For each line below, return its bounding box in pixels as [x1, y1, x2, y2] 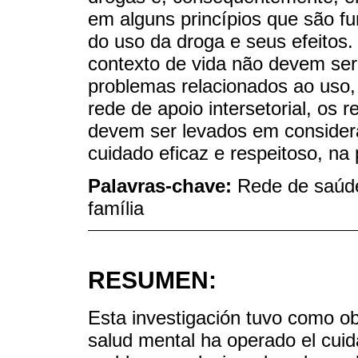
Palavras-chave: [88, 175, 237, 197]
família [88, 197, 144, 220]
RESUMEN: [88, 266, 217, 293]
